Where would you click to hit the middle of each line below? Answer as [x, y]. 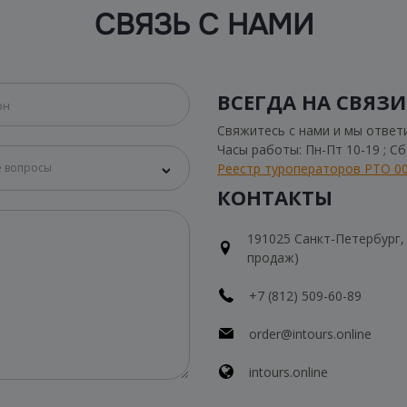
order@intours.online [310, 333]
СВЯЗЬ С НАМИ [203, 25]
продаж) [273, 257]
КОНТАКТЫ [275, 197]
